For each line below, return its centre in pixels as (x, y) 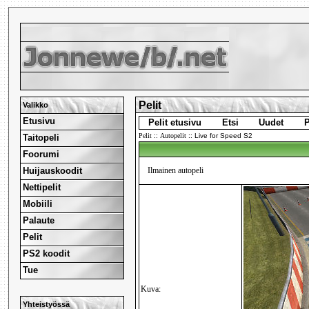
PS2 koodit (47, 253)
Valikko (36, 104)
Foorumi (41, 154)
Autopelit (173, 136)
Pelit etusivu (175, 123)
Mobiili (38, 203)
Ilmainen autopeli (176, 171)
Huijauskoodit (53, 170)
